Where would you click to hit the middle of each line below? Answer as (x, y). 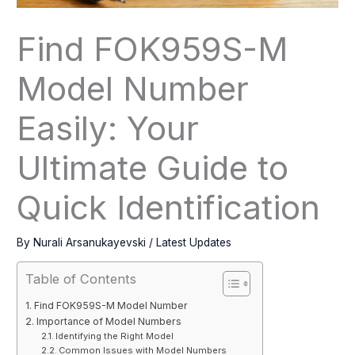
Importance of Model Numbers (109, 321)
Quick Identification (169, 207)
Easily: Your (108, 128)
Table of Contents (81, 279)
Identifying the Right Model (114, 336)
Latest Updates (194, 242)
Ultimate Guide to (153, 167)
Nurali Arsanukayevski (92, 242)
